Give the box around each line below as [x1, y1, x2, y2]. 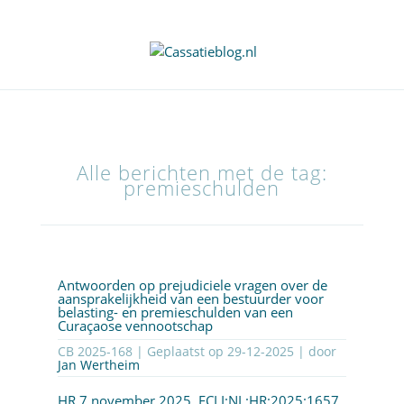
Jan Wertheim [57, 356, 140, 374]
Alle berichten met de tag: [76, 159, 327, 188]
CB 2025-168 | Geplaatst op [135, 343, 227, 361]
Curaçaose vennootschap [57, 317, 213, 335]
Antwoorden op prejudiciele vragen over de [57, 276, 327, 295]
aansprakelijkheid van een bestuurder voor [57, 289, 324, 308]
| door [293, 343, 336, 361]
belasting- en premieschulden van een [57, 303, 293, 322]
